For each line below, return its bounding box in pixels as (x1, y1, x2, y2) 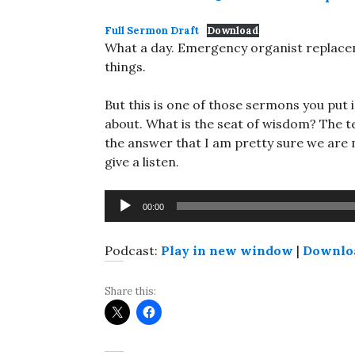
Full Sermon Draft (105, 24, 199, 37)
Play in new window (161, 242, 293, 258)
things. (105, 59, 146, 74)
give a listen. (105, 154, 179, 170)
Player (104, 210, 142, 226)
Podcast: (105, 242, 161, 258)
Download (206, 24, 259, 37)
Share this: (105, 284, 156, 298)
